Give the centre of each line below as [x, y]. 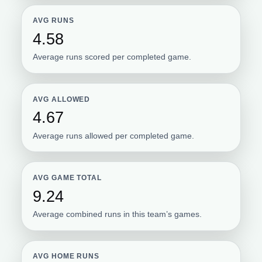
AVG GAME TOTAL [68, 177]
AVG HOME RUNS [66, 256]
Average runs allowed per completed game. [114, 135]
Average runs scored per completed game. [112, 57]
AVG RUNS [54, 21]
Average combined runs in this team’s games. [118, 214]
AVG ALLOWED [62, 99]
